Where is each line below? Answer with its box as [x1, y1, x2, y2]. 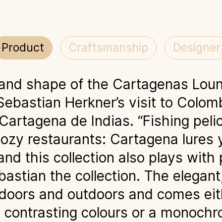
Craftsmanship [69, 41, 148, 55]
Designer [173, 41, 221, 55]
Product [1, 41, 44, 55]
